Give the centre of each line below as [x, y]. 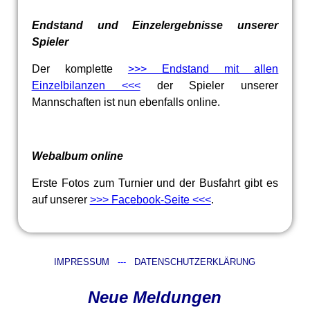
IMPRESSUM [82, 262]
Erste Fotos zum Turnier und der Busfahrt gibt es [155, 183]
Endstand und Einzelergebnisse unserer [155, 25]
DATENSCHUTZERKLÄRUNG [195, 262]
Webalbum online [77, 156]
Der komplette [80, 69]
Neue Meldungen [155, 297]
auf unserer [61, 199]
